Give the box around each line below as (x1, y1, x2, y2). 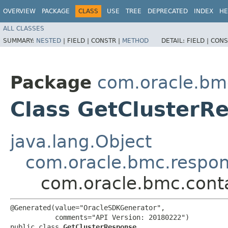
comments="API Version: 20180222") (10, 213, 189, 221)
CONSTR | (91, 37, 122, 44)
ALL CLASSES (3, 24, 44, 32)
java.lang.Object (10, 131, 152, 152)
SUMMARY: (3, 37, 36, 44)
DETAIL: (161, 37, 187, 44)
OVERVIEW (3, 8, 36, 15)
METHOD (122, 37, 149, 44)
